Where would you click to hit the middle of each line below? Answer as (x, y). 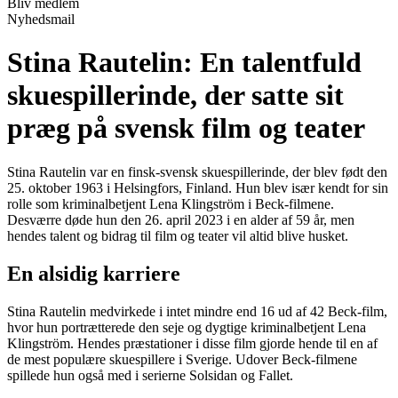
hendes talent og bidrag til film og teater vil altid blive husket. (178, 235)
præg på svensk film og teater (186, 128)
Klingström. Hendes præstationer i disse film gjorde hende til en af (192, 343)
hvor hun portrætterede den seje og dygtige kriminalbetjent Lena (187, 327)
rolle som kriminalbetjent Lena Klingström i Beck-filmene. (171, 203)
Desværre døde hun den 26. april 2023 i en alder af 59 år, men (181, 219)
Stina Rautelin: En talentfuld (184, 63)
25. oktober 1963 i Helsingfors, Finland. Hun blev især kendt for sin (198, 187)
